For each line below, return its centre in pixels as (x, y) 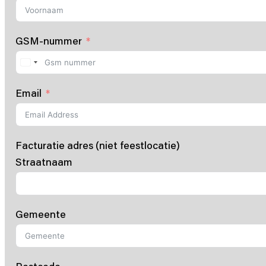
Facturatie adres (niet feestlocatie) (97, 145)
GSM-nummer (48, 41)
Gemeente (40, 214)
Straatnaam (44, 162)
